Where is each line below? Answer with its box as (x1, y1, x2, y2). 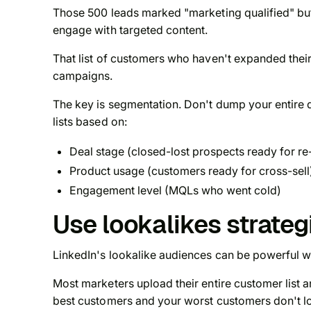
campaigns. (53, 69, 113, 83)
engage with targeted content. (53, 23, 208, 37)
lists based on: (53, 115, 127, 129)
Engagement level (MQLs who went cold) (69, 183, 281, 198)
